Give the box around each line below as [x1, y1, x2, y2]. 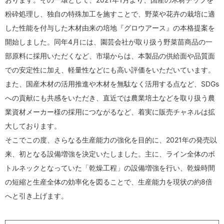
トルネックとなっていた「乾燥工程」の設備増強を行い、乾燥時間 [5, 163, 215, 172]
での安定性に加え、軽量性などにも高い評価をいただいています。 [5, 65, 215, 74]
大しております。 [5, 121, 61, 130]
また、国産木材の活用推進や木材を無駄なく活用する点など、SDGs [5, 79, 219, 88]
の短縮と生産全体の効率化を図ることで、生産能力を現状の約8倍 [5, 177, 212, 186]
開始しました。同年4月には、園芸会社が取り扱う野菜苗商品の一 [5, 37, 212, 46]
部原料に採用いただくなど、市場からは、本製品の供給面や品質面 [5, 51, 215, 60]
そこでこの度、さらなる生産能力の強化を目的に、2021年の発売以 [5, 135, 217, 144]
